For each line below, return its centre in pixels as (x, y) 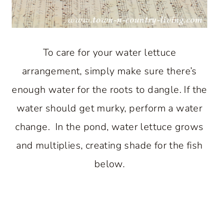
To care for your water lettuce (109, 52)
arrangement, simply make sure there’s (109, 71)
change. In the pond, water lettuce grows (109, 127)
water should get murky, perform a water (109, 108)
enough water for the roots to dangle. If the (109, 89)
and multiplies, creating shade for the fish (109, 145)
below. (109, 164)
